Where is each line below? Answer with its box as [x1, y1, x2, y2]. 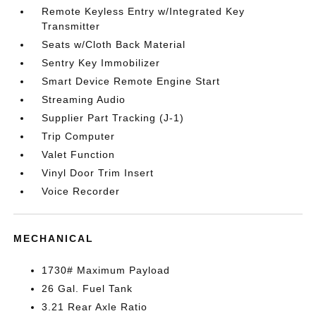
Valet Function [42, 149, 116, 160]
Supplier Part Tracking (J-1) [42, 112, 185, 123]
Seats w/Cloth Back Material [42, 39, 186, 50]
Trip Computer [42, 130, 116, 142]
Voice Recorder [42, 186, 121, 197]
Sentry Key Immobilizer [42, 57, 161, 68]
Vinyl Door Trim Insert [42, 167, 154, 178]
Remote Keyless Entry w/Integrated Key [42, 6, 245, 17]
